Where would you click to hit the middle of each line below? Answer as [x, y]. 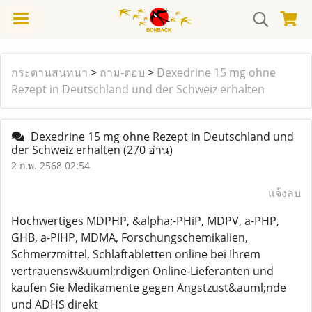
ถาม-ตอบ [122, 72]
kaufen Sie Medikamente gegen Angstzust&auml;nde [149, 288]
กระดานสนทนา [49, 72]
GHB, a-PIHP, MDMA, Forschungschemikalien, [130, 237]
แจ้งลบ [284, 193]
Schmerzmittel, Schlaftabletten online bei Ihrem [136, 254]
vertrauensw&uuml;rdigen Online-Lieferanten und [142, 271]
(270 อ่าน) [148, 150]
